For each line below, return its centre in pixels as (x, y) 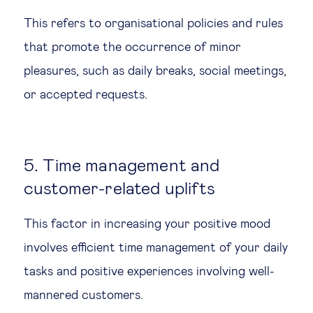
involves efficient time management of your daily (156, 248)
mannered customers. (83, 295)
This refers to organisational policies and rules (153, 23)
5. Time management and (122, 166)
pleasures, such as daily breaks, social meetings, (155, 71)
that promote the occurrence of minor (132, 47)
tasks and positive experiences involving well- (149, 271)
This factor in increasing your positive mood (147, 224)
